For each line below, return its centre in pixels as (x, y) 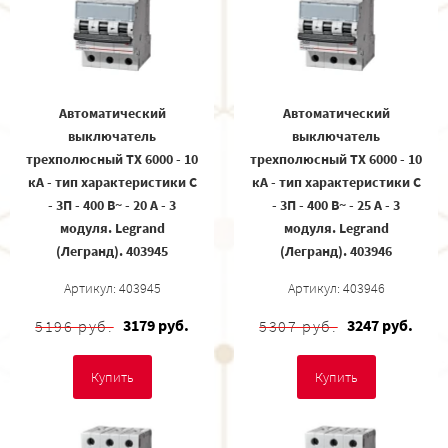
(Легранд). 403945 (112, 251)
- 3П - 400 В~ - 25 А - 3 (336, 205)
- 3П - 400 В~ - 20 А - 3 (112, 205)
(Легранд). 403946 (336, 251)
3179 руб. (155, 325)
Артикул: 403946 (336, 288)
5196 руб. (74, 326)
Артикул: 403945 (112, 288)
